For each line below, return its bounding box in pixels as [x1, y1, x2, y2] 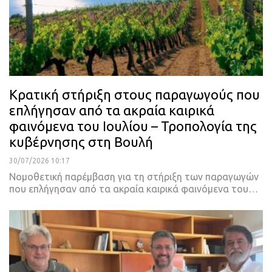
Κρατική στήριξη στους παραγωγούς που [9, 86, 260, 102]
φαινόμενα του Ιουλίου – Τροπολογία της [9, 118, 257, 134]
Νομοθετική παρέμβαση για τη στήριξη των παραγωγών [9, 171, 259, 182]
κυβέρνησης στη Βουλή [9, 134, 153, 149]
